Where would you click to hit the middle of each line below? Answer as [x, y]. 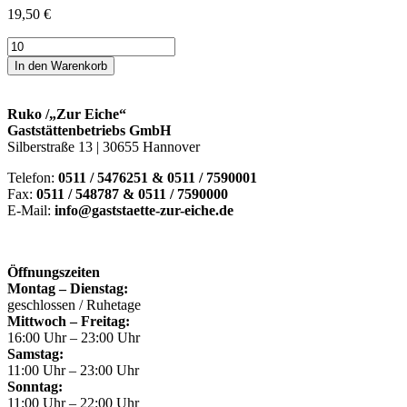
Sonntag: [35, 387]
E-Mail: [31, 211]
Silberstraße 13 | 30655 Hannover [104, 147]
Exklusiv [32, 61]
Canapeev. [36, 45]
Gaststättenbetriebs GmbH [89, 131]
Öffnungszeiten [54, 273]
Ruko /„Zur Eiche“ [67, 114]
